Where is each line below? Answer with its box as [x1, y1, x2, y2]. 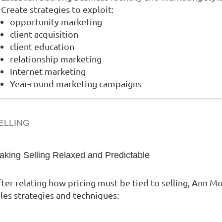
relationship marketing [10, 53, 102, 64]
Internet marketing [10, 65, 86, 76]
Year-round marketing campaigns [10, 78, 142, 89]
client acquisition [10, 28, 78, 39]
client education [10, 41, 74, 52]
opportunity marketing [10, 16, 102, 27]
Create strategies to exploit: [1, 3, 113, 14]
